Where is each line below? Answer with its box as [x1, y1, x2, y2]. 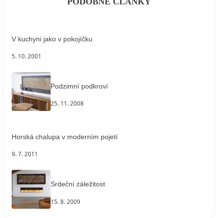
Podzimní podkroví [51, 82, 108, 90]
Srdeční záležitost [51, 180, 105, 188]
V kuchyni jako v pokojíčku [12, 35, 92, 43]
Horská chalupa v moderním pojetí [12, 132, 118, 141]
